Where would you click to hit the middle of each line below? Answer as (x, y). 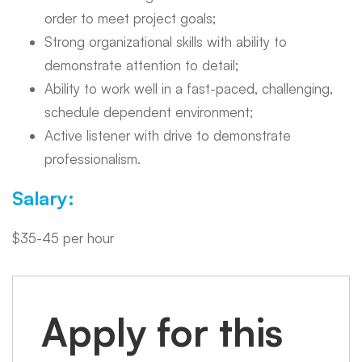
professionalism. (93, 159)
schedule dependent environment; (149, 112)
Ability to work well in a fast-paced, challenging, (189, 88)
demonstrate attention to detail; (141, 65)
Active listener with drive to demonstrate (168, 135)
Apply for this (162, 332)
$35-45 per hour (63, 238)
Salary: (43, 198)
